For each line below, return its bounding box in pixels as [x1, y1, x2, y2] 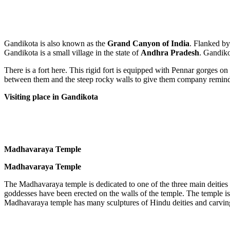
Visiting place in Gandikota [4, 92, 100, 101]
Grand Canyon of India [107, 39, 189, 48]
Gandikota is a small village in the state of [4, 48, 141, 57]
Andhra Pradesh [141, 48, 199, 57]
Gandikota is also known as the [4, 39, 107, 48]
